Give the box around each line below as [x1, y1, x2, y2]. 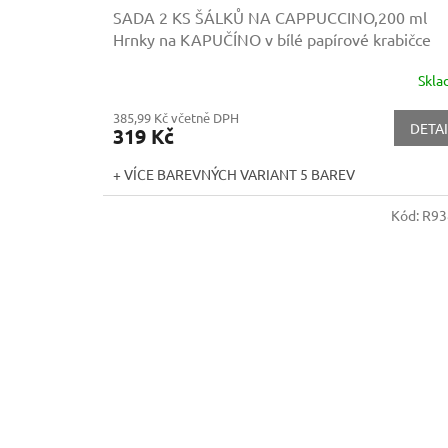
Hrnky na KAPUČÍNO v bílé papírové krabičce [113, 29, 431, 50]
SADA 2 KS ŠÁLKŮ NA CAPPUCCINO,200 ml [113, 7, 427, 28]
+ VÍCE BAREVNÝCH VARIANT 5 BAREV [113, 165, 355, 184]
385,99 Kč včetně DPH [113, 109, 239, 127]
